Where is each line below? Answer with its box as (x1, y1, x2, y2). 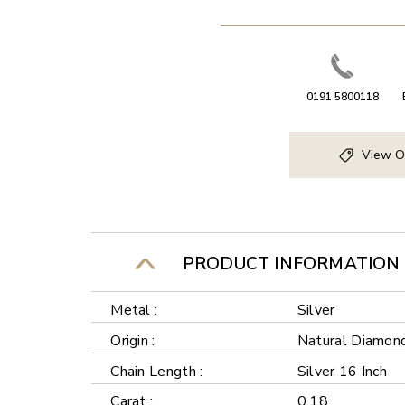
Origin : (110, 330, 155, 351)
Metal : (110, 299, 158, 320)
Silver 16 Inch (297, 361, 388, 381)
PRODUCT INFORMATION (173, 251, 400, 276)
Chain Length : (110, 361, 203, 381)
